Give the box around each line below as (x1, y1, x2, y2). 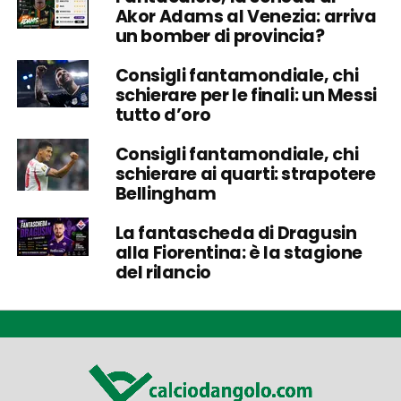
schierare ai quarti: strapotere (115, 161, 376, 186)
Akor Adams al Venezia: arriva (115, 4, 377, 29)
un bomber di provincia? (115, 23, 325, 48)
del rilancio (115, 260, 211, 285)
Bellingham (115, 181, 217, 206)
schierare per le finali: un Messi (115, 82, 377, 107)
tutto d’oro (115, 102, 211, 127)
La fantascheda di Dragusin (115, 220, 357, 245)
